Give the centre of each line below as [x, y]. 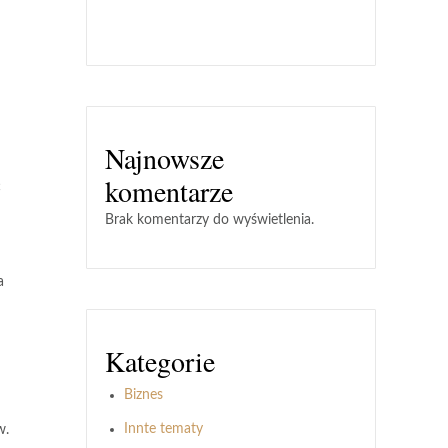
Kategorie [160, 361]
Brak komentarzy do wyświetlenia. [209, 220]
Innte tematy [163, 429]
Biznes [143, 395]
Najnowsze [164, 158]
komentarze [169, 191]
